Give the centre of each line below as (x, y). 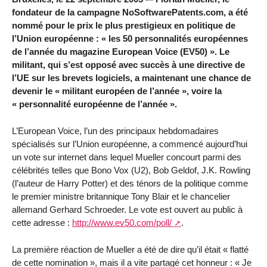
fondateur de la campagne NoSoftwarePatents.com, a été (130, 13)
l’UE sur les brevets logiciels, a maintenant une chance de (131, 78)
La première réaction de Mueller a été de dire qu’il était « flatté (130, 250)
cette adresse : (42, 223)
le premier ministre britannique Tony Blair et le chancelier (121, 197)
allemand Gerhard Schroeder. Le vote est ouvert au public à (127, 210)
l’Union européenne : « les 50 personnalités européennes (130, 39)
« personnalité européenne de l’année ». (94, 104)
